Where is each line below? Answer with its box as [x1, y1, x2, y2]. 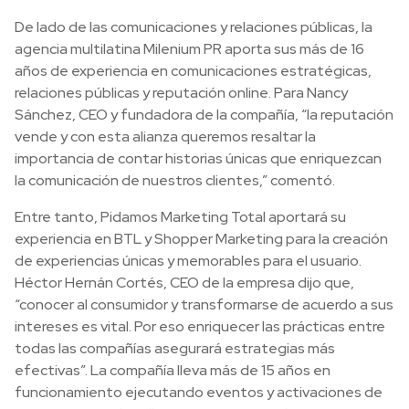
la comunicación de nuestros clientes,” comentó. [15, 171, 335, 190]
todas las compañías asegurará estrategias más [15, 339, 335, 358]
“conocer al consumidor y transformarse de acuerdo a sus [15, 295, 393, 314]
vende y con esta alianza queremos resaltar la [15, 127, 316, 146]
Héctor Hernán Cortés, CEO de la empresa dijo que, [15, 273, 354, 292]
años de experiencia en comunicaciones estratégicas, [15, 61, 372, 80]
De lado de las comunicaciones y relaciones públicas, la [15, 17, 372, 37]
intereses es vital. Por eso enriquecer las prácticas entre [15, 317, 385, 336]
